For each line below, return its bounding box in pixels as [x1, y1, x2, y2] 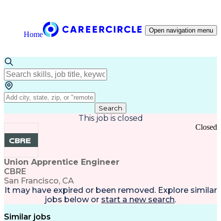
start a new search [101, 195, 175, 204]
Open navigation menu [149, 27, 213, 34]
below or [62, 195, 99, 204]
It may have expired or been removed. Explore [4, 185, 188, 195]
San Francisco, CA [4, 176, 74, 185]
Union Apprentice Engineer [4, 157, 119, 167]
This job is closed [78, 113, 143, 123]
